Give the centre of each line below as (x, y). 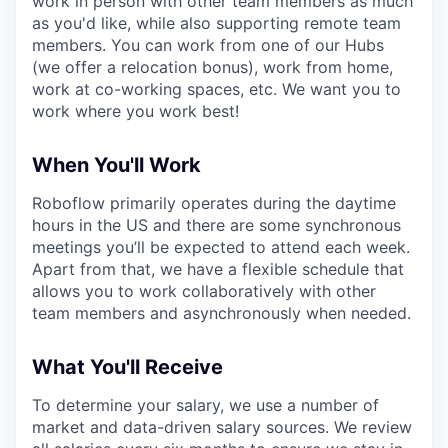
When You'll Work (116, 164)
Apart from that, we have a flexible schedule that (218, 268)
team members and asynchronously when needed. (221, 312)
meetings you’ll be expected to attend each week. (221, 246)
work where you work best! (135, 110)
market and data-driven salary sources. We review (222, 426)
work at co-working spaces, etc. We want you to (216, 88)
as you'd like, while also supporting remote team (216, 22)
